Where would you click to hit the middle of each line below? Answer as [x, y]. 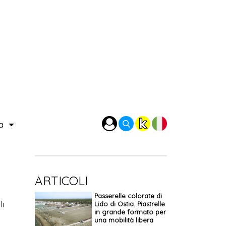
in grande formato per [130, 212]
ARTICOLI [61, 181]
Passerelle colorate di [128, 196]
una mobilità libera [124, 220]
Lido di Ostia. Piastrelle [129, 204]
